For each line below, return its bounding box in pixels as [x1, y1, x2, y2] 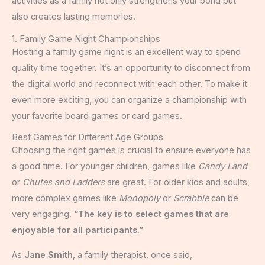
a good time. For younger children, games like [12, 161, 198, 172]
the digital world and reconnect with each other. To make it [12, 78, 247, 89]
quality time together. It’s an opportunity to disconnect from [12, 62, 250, 73]
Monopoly [119, 193, 160, 204]
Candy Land [198, 161, 247, 172]
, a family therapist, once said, [73, 249, 192, 260]
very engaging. [12, 209, 74, 220]
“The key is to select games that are [74, 209, 229, 220]
